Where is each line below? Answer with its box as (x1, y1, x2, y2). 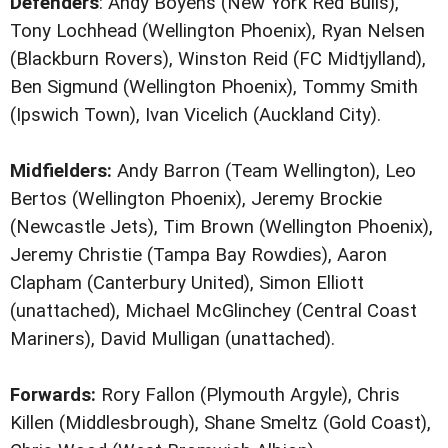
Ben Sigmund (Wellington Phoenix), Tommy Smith (10, 75, 418, 98)
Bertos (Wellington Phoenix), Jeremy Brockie (10, 187, 382, 210)
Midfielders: (10, 159, 112, 182)
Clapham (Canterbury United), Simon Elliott (10, 271, 364, 294)
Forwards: (10, 383, 96, 406)
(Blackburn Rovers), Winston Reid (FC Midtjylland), (10, 47, 426, 70)
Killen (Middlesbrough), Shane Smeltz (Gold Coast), (10, 411, 431, 434)
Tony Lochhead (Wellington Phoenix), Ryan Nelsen (10, 19, 425, 42)
